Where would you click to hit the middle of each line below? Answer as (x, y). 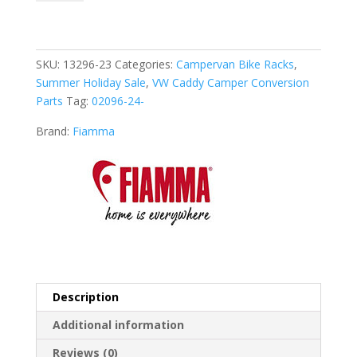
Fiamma (93, 131)
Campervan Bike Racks (235, 64)
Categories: (145, 64)
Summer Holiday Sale (90, 82)
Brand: (54, 131)
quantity (55, 94)
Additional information (118, 324)
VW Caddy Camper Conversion (230, 82)
